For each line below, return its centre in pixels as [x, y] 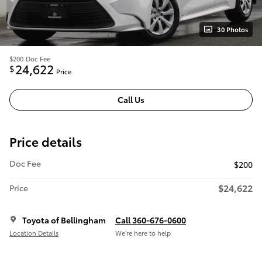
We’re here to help [143, 233]
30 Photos [232, 29]
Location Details [34, 233]
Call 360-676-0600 [151, 220]
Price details [46, 141]
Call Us [131, 99]
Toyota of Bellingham [64, 220]
